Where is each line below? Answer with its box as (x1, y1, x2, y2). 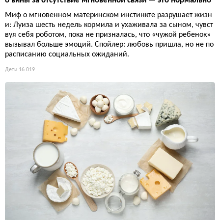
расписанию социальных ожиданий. (5, 50, 129, 58)
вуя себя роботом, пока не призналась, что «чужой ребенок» (5, 30, 211, 39)
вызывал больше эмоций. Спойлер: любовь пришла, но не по (5, 40, 214, 49)
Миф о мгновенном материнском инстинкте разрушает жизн (5, 11, 212, 19)
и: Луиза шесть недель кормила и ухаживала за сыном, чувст (5, 21, 213, 29)
